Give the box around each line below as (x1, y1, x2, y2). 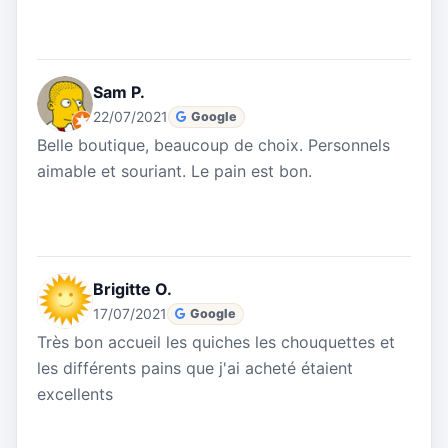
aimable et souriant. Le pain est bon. (37, 161, 312, 182)
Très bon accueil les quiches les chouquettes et (37, 332, 395, 353)
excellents (37, 384, 113, 405)
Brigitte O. (93, 279, 172, 300)
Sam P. (93, 82, 145, 103)
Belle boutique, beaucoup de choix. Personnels (37, 135, 390, 156)
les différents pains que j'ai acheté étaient (37, 358, 353, 379)
